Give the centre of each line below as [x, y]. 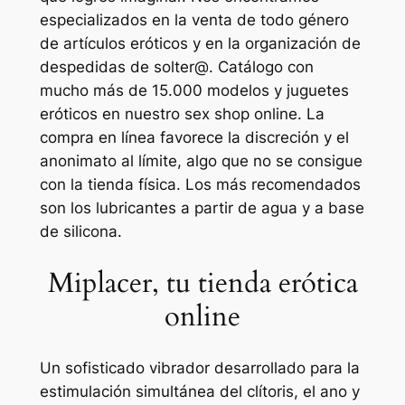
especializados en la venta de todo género [194, 20]
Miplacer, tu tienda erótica [202, 283]
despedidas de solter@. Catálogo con [176, 67]
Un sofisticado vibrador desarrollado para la [199, 368]
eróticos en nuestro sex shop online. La [182, 114]
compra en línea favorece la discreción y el [194, 137]
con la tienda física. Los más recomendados [200, 184]
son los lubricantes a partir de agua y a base [202, 208]
